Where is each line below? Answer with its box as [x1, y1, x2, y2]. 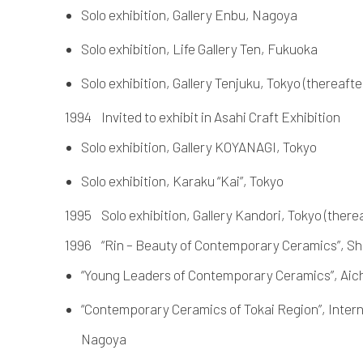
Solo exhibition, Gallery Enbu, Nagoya [81, 6, 297, 23]
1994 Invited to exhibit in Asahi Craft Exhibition [65, 108, 340, 125]
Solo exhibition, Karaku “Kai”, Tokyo [81, 172, 284, 189]
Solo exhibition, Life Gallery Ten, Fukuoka [81, 40, 318, 57]
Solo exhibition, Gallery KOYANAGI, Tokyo [81, 138, 317, 155]
